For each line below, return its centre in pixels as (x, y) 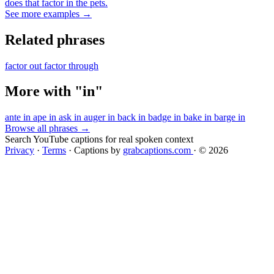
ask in (71, 117)
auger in (101, 117)
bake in (199, 117)
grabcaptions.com (158, 150)
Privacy (20, 150)
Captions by (98, 150)
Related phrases (55, 39)
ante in (19, 117)
